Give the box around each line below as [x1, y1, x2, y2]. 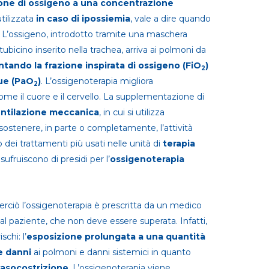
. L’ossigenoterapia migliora [41, 76, 153, 86]
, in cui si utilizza [99, 107, 165, 118]
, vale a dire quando [130, 13, 211, 24]
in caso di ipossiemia [36, 13, 130, 24]
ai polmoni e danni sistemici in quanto [34, 247, 191, 258]
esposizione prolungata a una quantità [26, 231, 205, 242]
